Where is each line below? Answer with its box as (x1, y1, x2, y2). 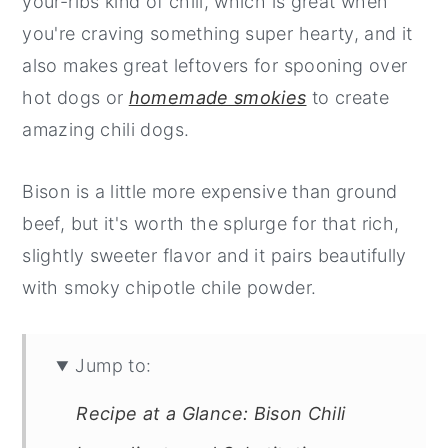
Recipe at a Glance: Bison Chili (76, 403, 346, 425)
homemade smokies (128, 87, 307, 109)
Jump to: (75, 355, 152, 377)
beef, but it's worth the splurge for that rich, (22, 213, 400, 235)
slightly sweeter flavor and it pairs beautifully (22, 245, 407, 267)
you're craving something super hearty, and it (22, 23, 413, 45)
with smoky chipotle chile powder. (22, 277, 317, 299)
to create (306, 87, 390, 109)
